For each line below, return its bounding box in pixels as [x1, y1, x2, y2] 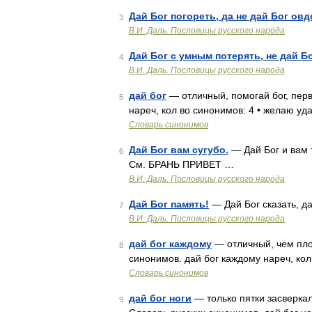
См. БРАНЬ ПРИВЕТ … [129, 159, 234, 170]
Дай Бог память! [129, 198, 209, 210]
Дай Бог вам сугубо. [129, 144, 228, 155]
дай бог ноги [129, 292, 192, 304]
